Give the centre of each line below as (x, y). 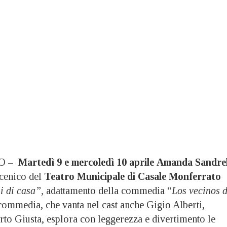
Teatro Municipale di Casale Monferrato (132, 177)
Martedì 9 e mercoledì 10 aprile (85, 162)
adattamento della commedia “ (107, 191)
